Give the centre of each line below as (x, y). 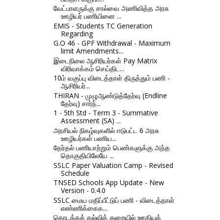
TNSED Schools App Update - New (109, 183)
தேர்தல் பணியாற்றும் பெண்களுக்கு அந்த (111, 148)
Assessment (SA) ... (91, 121)
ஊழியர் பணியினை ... (91, 16)
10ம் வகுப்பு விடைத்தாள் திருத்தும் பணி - (111, 78)
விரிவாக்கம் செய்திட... (92, 68)
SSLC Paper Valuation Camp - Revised (113, 165)
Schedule (75, 173)
